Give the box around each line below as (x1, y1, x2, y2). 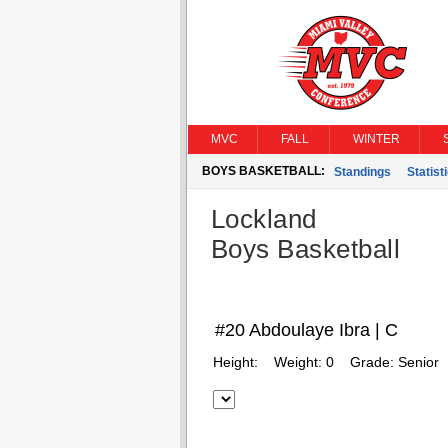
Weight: (273, 354, 326, 370)
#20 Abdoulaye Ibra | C (214, 320, 398, 340)
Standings (333, 165, 391, 179)
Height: (212, 354, 262, 370)
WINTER (352, 132, 400, 146)
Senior (397, 354, 439, 370)
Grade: (349, 354, 398, 370)
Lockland (210, 204, 317, 234)
